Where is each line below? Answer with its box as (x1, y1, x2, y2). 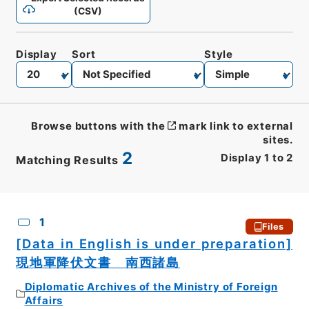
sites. (263, 133, 294, 146)
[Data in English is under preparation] (15, 236, 292, 252)
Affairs (24, 294, 63, 307)
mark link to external (179, 119, 294, 132)
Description (96, 200, 161, 213)
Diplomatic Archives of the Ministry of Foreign (24, 280, 278, 293)
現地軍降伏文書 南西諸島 (15, 255, 181, 270)
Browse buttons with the (31, 119, 166, 132)
